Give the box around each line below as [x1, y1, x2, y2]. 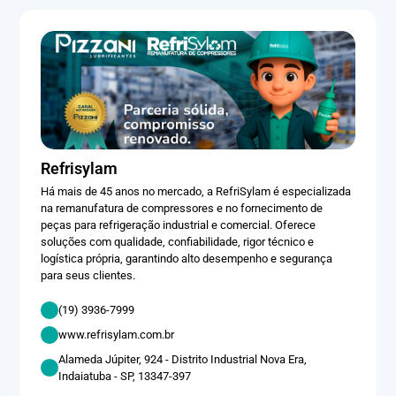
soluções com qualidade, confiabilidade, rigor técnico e [41, 234, 315, 248]
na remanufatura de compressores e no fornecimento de [41, 201, 324, 215]
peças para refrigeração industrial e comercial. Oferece [41, 217, 316, 232]
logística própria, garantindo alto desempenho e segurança [41, 251, 333, 265]
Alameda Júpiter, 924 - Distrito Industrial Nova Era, [58, 352, 308, 366]
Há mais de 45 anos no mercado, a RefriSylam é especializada [41, 184, 352, 198]
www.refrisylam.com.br [58, 328, 175, 342]
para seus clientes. [41, 268, 136, 282]
